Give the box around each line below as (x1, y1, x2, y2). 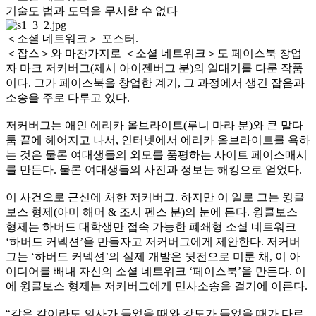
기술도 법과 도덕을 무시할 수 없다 (6, 5, 178, 18)
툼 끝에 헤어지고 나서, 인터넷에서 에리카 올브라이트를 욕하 (6, 134, 310, 147)
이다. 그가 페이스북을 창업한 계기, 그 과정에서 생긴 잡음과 (6, 77, 305, 90)
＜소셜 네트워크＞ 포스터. (6, 32, 138, 45)
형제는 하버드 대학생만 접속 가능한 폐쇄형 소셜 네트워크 (6, 221, 296, 233)
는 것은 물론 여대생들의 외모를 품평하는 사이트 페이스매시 (6, 149, 308, 162)
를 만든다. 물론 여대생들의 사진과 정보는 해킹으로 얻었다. (6, 164, 302, 176)
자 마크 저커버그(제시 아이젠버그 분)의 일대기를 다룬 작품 (6, 62, 303, 75)
